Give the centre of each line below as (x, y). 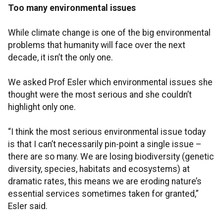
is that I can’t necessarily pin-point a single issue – (105, 144)
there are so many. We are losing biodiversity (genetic (111, 157)
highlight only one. (42, 107)
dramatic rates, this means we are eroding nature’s (105, 182)
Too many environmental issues (72, 8)
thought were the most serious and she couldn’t (100, 95)
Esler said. (28, 206)
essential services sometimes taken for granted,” (103, 194)
